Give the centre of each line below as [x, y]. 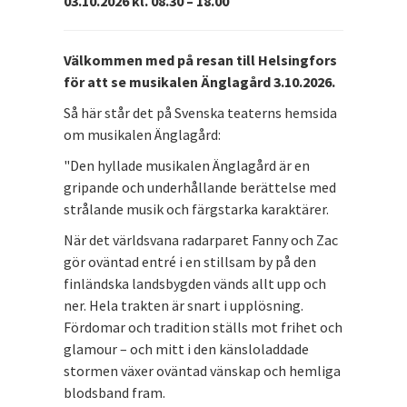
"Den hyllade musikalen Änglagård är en [187, 165]
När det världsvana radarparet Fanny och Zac [201, 239]
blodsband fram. [116, 392]
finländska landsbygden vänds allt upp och [195, 283]
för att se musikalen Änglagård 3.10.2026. [199, 81]
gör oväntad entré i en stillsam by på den [190, 261]
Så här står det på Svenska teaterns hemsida [200, 112]
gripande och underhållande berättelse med [200, 187]
